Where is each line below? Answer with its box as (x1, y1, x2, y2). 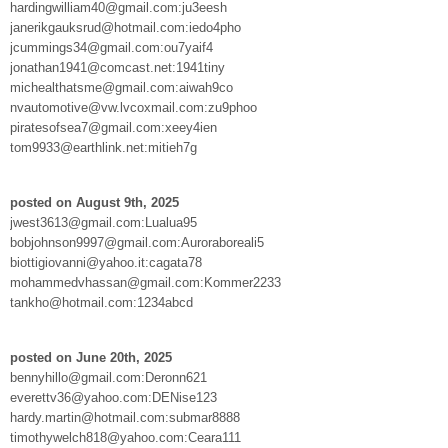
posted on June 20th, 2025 (10, 349, 172, 365)
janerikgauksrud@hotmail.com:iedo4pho (10, 19, 241, 35)
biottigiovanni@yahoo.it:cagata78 (10, 254, 202, 270)
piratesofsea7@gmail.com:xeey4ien (10, 119, 217, 135)
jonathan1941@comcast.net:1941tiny (10, 59, 225, 75)
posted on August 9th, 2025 (10, 194, 179, 210)
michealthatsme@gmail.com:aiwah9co (10, 79, 233, 95)
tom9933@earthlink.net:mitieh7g (10, 139, 197, 155)
